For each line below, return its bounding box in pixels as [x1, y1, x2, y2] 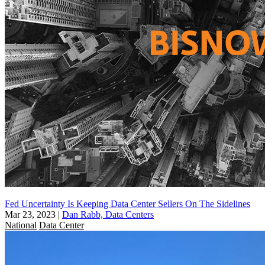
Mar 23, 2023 [5, 209, 56, 219]
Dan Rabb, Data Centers [62, 209, 154, 219]
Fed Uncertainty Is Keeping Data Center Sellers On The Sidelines [5, 198, 250, 209]
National [5, 219, 37, 230]
